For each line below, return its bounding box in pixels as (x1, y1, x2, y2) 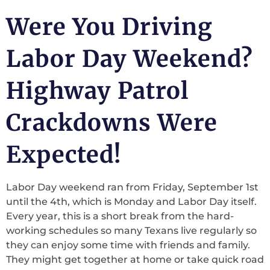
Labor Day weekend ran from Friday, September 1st (6, 181, 259, 193)
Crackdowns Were (6, 108, 218, 137)
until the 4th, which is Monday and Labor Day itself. (6, 196, 257, 207)
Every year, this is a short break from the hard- (6, 210, 234, 222)
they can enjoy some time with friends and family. (6, 239, 250, 251)
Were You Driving (6, 13, 213, 41)
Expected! (6, 140, 121, 169)
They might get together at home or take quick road (6, 254, 264, 265)
